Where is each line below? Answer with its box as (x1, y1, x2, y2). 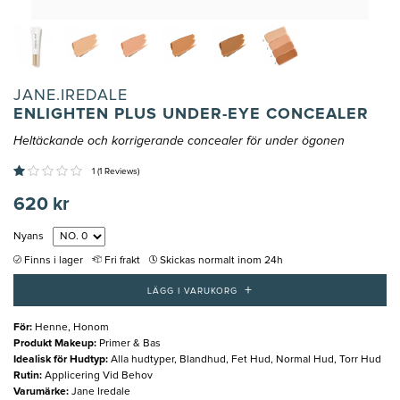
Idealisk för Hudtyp (13, 354, 105, 365)
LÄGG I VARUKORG (147, 286, 237, 296)
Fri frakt (104, 255, 140, 267)
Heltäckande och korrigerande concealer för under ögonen (13, 135, 345, 148)
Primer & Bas (99, 337, 161, 349)
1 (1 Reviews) (92, 167, 139, 177)
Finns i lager (24, 255, 83, 267)
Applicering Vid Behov (45, 370, 153, 381)
